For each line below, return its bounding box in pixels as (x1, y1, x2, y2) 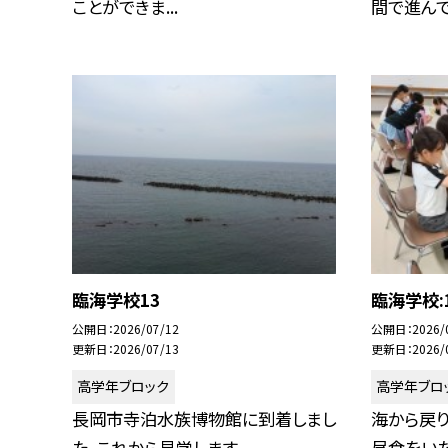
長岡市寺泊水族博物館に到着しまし (72, 405, 336, 431)
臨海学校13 (72, 286, 160, 312)
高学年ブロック (77, 376, 170, 397)
